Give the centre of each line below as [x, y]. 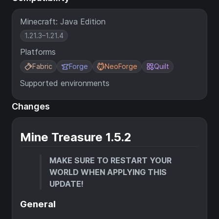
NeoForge [121, 66]
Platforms [38, 52]
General [38, 204]
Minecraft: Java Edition [63, 22]
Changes [31, 106]
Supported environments [65, 83]
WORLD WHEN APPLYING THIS [108, 172]
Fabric [42, 66]
